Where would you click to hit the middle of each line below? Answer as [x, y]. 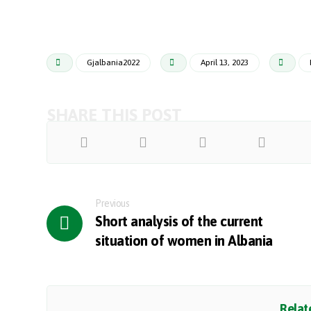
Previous [112, 203]
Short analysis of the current [179, 221]
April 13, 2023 [225, 62]
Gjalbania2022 [114, 62]
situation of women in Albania [184, 241]
